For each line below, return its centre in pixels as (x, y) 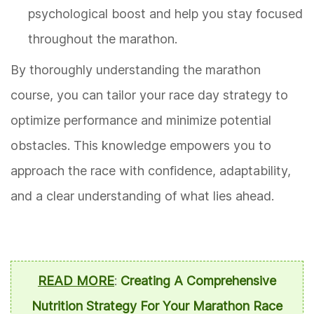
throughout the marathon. (103, 39)
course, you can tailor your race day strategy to (149, 95)
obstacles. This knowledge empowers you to (141, 145)
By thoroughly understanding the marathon (136, 69)
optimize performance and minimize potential (141, 120)
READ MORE (76, 280)
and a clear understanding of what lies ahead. (142, 196)
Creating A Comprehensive (198, 280)
